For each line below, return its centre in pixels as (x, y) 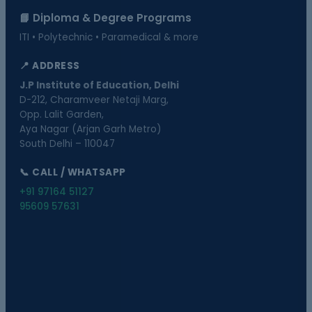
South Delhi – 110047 (67, 144)
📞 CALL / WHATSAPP (73, 172)
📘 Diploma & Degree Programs (106, 18)
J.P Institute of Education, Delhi (99, 85)
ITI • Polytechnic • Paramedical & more (109, 37)
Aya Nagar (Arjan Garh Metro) (90, 129)
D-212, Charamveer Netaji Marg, (94, 100)
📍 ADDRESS (50, 66)
